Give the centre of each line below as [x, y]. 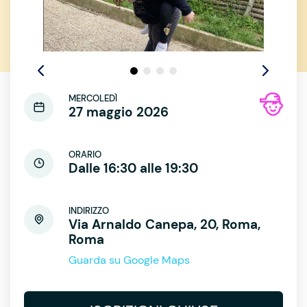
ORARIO [85, 154]
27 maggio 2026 [119, 112]
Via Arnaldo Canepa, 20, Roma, [164, 224]
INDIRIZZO [89, 210]
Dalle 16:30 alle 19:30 [133, 168]
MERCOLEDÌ [93, 98]
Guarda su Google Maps [129, 260]
